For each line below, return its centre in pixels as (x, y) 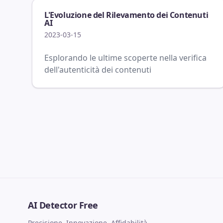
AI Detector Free (63, 205)
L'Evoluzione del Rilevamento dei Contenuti (126, 15)
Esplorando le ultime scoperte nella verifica (125, 58)
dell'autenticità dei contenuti (98, 70)
